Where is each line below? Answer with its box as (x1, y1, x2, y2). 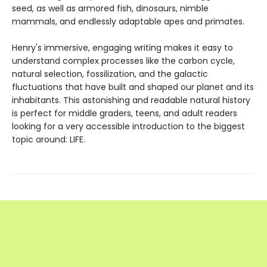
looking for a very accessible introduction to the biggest (12, 120, 245, 132)
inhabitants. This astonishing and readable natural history (12, 94, 250, 106)
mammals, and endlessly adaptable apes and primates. (12, 15, 244, 27)
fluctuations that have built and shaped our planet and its (12, 81, 254, 93)
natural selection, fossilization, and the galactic (12, 68, 208, 80)
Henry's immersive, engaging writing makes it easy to (12, 42, 233, 54)
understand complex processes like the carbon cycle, (12, 55, 235, 67)
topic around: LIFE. (12, 133, 85, 145)
